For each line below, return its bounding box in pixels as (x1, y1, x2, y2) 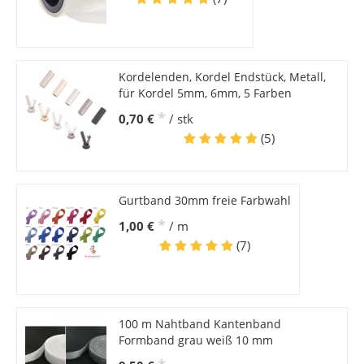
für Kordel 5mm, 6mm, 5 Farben (118, 85, 292, 102)
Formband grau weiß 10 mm (118, 332, 273, 349)
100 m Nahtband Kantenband (118, 316, 281, 332)
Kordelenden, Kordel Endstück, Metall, (118, 69, 326, 85)
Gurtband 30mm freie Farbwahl (118, 193, 291, 209)
